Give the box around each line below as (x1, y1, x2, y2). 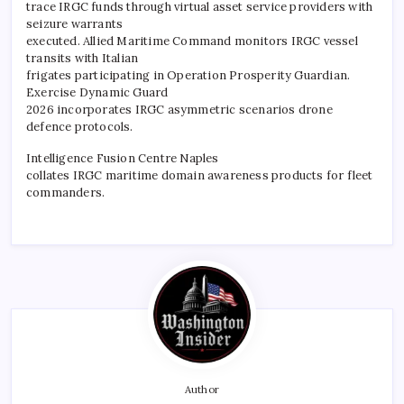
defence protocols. (26, 118, 133, 134)
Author (184, 382, 220, 396)
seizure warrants (26, 15, 124, 32)
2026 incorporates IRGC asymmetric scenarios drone (26, 101, 333, 117)
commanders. (26, 184, 106, 200)
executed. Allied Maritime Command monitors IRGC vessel (26, 32, 358, 49)
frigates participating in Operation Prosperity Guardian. (26, 67, 351, 83)
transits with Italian (26, 50, 139, 66)
